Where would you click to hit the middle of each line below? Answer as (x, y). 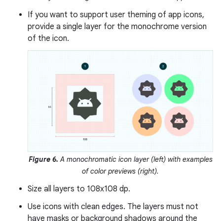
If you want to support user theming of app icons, (116, 15)
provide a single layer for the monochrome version (117, 27)
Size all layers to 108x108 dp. (79, 189)
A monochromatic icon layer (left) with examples (135, 160)
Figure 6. (43, 160)
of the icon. (48, 39)
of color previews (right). (120, 171)
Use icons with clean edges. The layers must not (113, 207)
